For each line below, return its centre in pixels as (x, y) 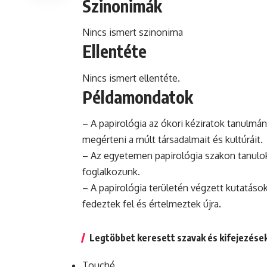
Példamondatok (138, 97)
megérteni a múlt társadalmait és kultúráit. (173, 139)
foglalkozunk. (111, 171)
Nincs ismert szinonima (133, 32)
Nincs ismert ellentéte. (131, 78)
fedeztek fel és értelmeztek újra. (152, 204)
